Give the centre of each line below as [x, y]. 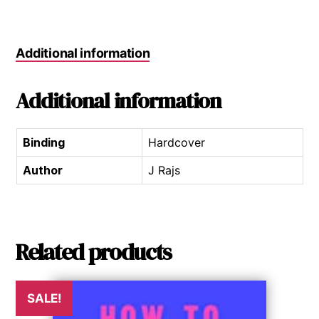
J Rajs [164, 170]
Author [42, 170]
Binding [43, 142]
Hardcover [176, 142]
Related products [94, 252]
